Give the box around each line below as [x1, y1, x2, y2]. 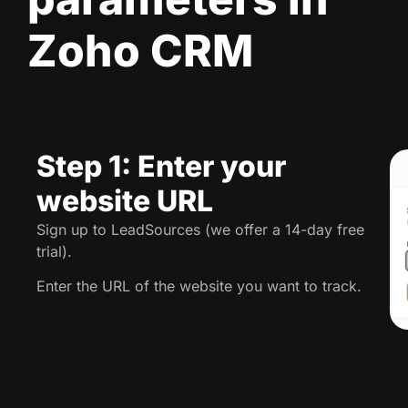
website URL [36, 182, 213, 219]
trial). [36, 241, 72, 260]
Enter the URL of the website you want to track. [36, 277, 366, 296]
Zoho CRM [27, 23, 253, 77]
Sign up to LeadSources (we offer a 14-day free [36, 219, 364, 239]
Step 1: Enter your [36, 148, 286, 184]
